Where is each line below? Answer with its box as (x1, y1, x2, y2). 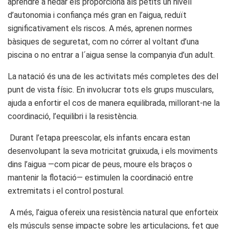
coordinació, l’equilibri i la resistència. (8, 111, 138, 121)
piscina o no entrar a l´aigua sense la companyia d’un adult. (8, 50, 215, 60)
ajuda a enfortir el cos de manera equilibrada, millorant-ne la (8, 98, 220, 108)
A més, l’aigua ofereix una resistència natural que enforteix (8, 207, 218, 217)
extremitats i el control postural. (8, 186, 124, 196)
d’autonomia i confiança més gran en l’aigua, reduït (8, 10, 187, 20)
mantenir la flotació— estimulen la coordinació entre (8, 172, 193, 182)
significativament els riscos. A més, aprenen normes (8, 23, 192, 33)
